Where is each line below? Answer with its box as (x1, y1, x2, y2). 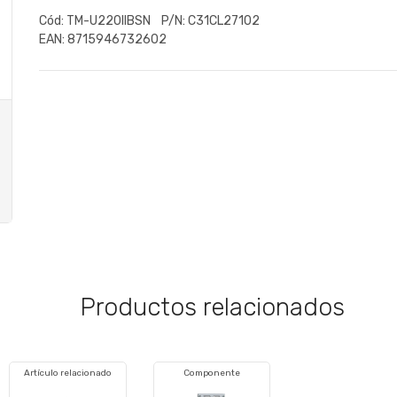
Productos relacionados (79, 292, 345, 322)
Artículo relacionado (23, 368, 112, 378)
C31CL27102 (185, 12, 268, 28)
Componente (183, 368, 240, 378)
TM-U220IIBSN (64, 12, 161, 28)
